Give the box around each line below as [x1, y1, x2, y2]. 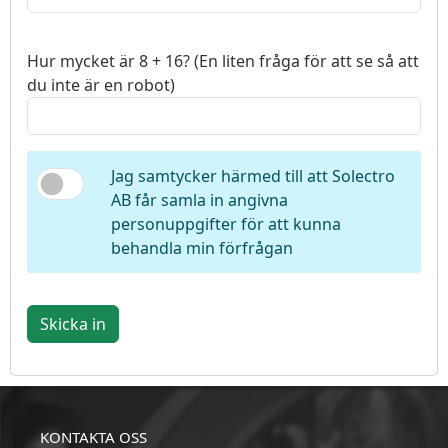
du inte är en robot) [27, 73, 175, 96]
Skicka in [40, 312, 106, 335]
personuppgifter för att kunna [110, 212, 341, 235]
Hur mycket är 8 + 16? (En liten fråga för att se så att [27, 49, 419, 72]
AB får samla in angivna [110, 188, 288, 211]
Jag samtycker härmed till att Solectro [110, 164, 395, 187]
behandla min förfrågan [110, 236, 293, 259]
